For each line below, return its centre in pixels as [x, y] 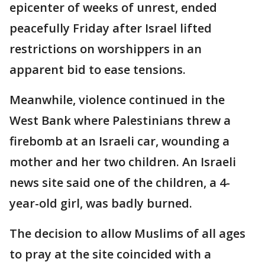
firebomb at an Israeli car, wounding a [119, 141]
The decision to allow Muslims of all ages [127, 233]
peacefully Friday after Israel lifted [111, 28]
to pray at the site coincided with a [110, 254]
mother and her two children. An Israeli [123, 162]
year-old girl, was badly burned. [101, 203]
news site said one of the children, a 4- [120, 182]
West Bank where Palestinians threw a [120, 120]
